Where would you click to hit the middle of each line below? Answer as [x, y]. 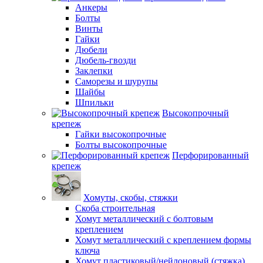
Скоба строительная [115, 208]
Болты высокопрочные [121, 145]
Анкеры [91, 7]
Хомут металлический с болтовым [144, 219]
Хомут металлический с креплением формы [163, 240]
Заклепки [94, 71]
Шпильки [95, 102]
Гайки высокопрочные [121, 134]
